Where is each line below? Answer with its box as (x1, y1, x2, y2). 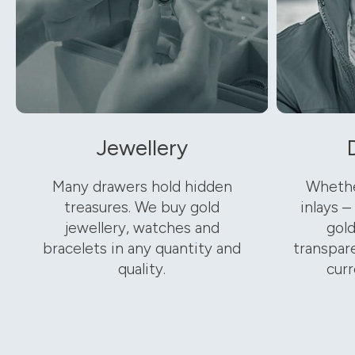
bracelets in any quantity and (43, 239, 242, 258)
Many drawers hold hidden (52, 177, 232, 197)
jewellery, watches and (64, 219, 219, 238)
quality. (118, 260, 166, 279)
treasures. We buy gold (64, 198, 220, 217)
